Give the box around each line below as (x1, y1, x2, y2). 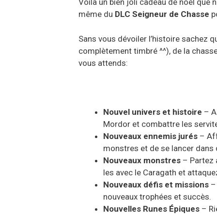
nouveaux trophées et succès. (103, 191, 211, 201)
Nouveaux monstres (103, 155, 183, 165)
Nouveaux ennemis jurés (103, 131, 200, 141)
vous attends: (78, 58, 128, 68)
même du (78, 9, 115, 19)
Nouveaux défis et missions (103, 179, 211, 189)
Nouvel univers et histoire (103, 107, 204, 117)
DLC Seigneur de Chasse (115, 9, 209, 19)
